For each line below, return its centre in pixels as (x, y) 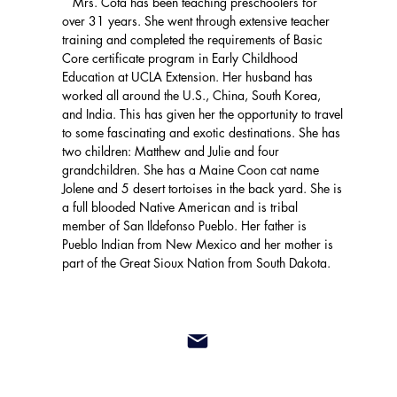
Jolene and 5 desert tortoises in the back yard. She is (202, 188)
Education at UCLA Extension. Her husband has (188, 77)
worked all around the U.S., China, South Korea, (192, 95)
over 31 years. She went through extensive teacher (196, 21)
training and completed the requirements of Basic (193, 39)
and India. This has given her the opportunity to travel (203, 114)
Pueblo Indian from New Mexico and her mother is (198, 244)
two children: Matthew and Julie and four (171, 151)
